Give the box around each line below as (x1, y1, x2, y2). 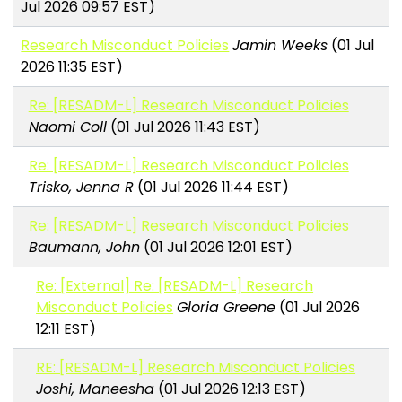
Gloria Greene (177, 297, 276, 319)
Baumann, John (28, 237, 140, 258)
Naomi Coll (28, 117, 107, 138)
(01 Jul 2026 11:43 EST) (106, 117, 260, 138)
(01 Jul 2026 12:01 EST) (139, 237, 293, 258)
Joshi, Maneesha (36, 379, 155, 400)
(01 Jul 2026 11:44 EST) (133, 177, 289, 198)
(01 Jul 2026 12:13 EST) (154, 379, 307, 400)
